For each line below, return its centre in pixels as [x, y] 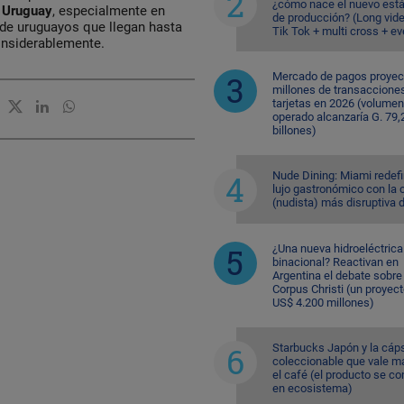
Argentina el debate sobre [337, 275]
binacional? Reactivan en [335, 262]
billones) [294, 130]
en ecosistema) [312, 388]
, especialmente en [109, 10]
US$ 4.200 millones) [323, 302]
